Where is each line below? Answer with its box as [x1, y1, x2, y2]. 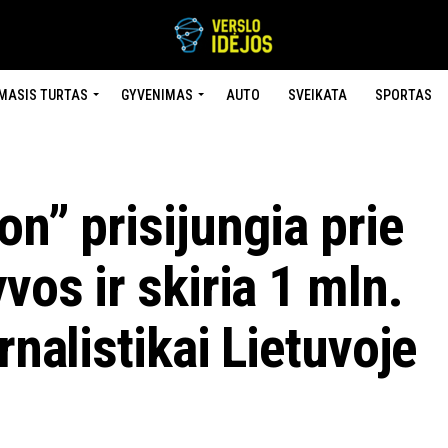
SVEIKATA [287, 87, 347, 103]
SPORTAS [374, 87, 432, 103]
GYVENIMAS [120, 87, 193, 103]
